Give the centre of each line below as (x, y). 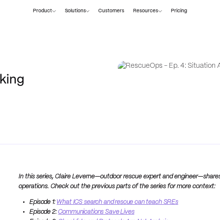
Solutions (75, 11)
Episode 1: (43, 202)
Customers (111, 11)
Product (42, 11)
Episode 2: (44, 212)
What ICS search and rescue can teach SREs (117, 202)
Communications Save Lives (96, 212)
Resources (146, 11)
